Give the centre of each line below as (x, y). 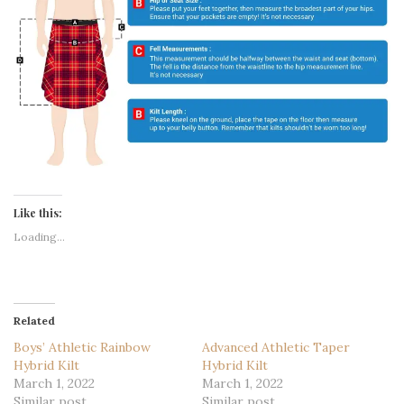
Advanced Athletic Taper (276, 348)
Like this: (38, 213)
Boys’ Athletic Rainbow (82, 348)
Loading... (39, 237)
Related (34, 321)
